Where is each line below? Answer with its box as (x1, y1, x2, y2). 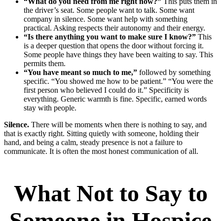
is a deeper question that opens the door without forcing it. (24, 41, 204, 50)
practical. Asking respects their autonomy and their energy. (24, 24, 205, 33)
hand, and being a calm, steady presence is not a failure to (4, 138, 183, 147)
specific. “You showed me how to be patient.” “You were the (24, 77, 213, 86)
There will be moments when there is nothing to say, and (29, 120, 207, 129)
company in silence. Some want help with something (24, 15, 187, 24)
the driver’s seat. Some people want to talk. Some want (24, 6, 194, 15)
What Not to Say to (13, 180, 208, 207)
